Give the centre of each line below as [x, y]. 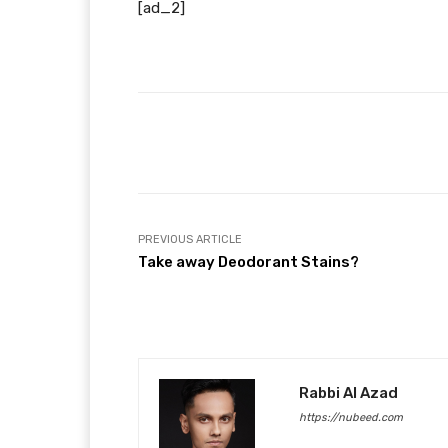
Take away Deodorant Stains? [248, 262]
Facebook [338, 143]
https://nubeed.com [351, 418]
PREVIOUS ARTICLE [190, 240]
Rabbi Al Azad [348, 393]
